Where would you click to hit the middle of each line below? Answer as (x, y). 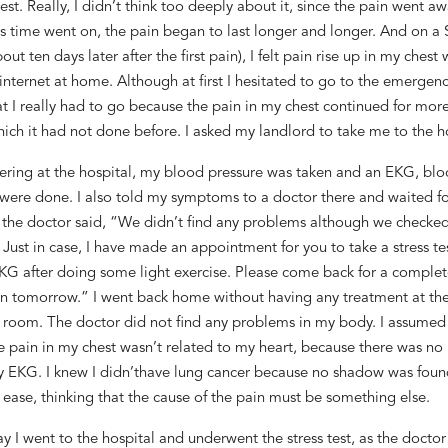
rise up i (341, 57)
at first (202, 82)
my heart (261, 348)
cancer (228, 373)
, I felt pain (278, 57)
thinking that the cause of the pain (152, 398)
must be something (332, 398)
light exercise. (185, 273)
